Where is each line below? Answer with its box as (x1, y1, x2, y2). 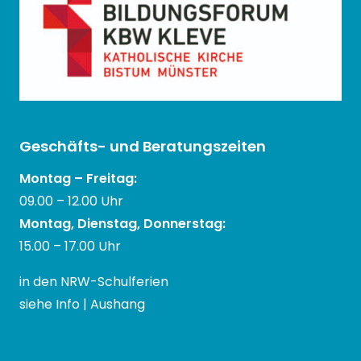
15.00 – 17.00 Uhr (19, 237, 121, 256)
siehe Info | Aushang (19, 295, 145, 314)
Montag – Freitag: (19, 169, 137, 189)
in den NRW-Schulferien (19, 272, 168, 292)
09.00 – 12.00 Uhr (19, 192, 123, 211)
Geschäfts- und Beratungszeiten (19, 136, 266, 157)
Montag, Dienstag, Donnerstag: (19, 214, 226, 234)
